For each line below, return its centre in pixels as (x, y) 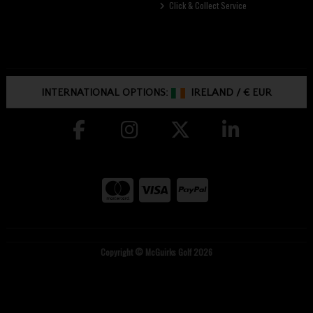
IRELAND (211, 93)
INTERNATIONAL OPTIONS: (106, 93)
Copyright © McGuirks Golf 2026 (156, 252)
